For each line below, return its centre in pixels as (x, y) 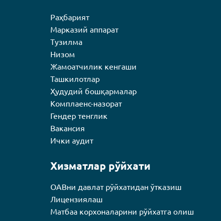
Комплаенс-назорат (86, 104)
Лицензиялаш (77, 199)
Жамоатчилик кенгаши (94, 67)
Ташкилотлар (75, 79)
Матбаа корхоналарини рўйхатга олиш (122, 212)
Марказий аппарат (85, 30)
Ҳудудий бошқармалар (94, 91)
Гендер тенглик (79, 116)
